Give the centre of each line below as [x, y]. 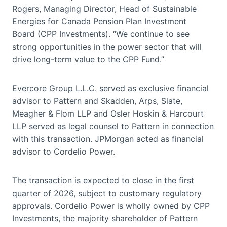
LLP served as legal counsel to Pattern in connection [113, 126]
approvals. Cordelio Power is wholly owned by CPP [111, 205]
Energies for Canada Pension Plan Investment [99, 21]
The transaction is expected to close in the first [103, 180]
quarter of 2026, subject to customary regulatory [107, 193]
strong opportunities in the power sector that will [107, 46]
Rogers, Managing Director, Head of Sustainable [104, 8]
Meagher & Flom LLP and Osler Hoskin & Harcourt [108, 113]
